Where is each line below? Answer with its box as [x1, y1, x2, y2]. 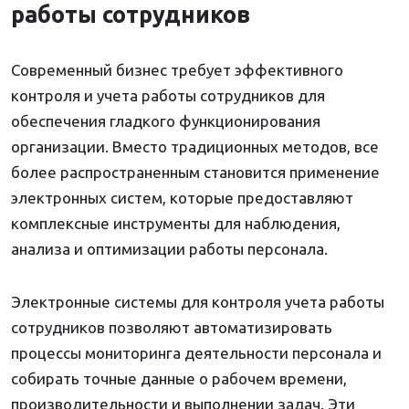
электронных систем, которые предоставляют [11, 189, 353, 207]
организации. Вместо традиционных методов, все [11, 138, 379, 156]
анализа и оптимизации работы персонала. [11, 240, 328, 258]
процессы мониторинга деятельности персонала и [11, 344, 382, 362]
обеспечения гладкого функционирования [11, 112, 320, 131]
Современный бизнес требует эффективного [11, 61, 343, 79]
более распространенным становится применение [11, 163, 380, 182]
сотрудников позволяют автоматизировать [11, 319, 332, 337]
